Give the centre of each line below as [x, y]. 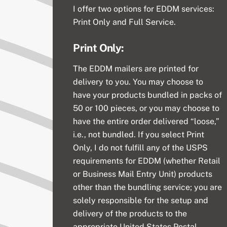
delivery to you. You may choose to [138, 82]
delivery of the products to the [130, 213]
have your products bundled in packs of [148, 95]
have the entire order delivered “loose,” [146, 121]
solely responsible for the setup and [141, 200]
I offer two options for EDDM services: [144, 9]
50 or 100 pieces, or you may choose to [146, 108]
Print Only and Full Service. [125, 22]
